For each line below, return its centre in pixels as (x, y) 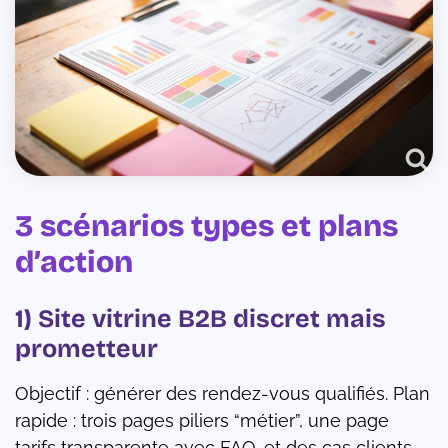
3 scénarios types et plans (206, 226)
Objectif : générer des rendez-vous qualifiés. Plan (222, 394)
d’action (74, 262)
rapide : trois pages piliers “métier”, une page (202, 421)
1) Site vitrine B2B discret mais (200, 319)
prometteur (86, 349)
